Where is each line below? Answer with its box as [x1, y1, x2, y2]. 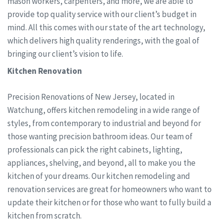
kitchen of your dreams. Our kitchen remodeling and [7, 170, 190, 181]
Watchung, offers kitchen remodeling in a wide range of [7, 104, 200, 115]
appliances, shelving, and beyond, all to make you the [7, 157, 196, 168]
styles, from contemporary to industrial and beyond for [7, 117, 201, 129]
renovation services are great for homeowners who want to [7, 183, 212, 195]
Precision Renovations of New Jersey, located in [7, 91, 175, 102]
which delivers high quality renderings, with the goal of [7, 35, 199, 46]
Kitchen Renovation [7, 66, 82, 77]
